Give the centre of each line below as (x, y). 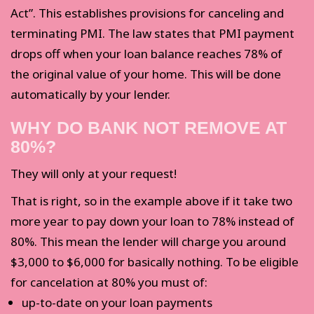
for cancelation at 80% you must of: (109, 282)
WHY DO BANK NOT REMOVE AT (149, 128)
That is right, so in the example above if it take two (151, 201)
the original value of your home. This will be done (146, 74)
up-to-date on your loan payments (117, 303)
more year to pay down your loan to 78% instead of (152, 221)
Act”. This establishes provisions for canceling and (147, 13)
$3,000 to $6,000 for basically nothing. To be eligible (155, 262)
